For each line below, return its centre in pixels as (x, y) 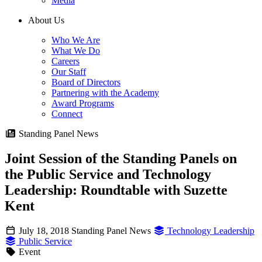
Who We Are (76, 40)
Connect (67, 114)
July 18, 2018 (44, 231)
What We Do (76, 51)
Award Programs (83, 104)
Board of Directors (86, 82)
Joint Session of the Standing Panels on (121, 159)
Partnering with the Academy (105, 93)
